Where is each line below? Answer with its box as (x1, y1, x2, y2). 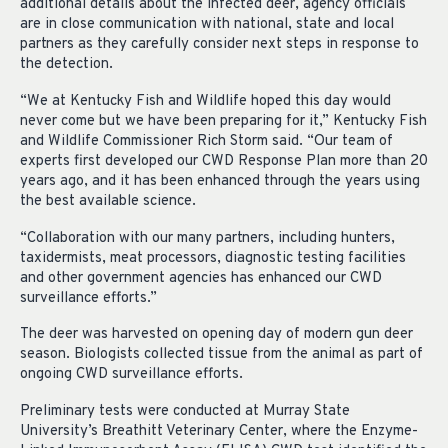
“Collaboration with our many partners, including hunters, (20, 228, 395, 248)
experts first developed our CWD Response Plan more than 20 (20, 151, 428, 171)
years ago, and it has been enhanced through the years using (20, 171, 420, 191)
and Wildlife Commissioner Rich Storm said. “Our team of (20, 131, 393, 151)
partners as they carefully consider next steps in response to (20, 34, 419, 54)
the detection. (20, 54, 113, 74)
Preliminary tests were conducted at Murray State (20, 402, 350, 422)
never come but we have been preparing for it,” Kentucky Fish (20, 111, 427, 131)
